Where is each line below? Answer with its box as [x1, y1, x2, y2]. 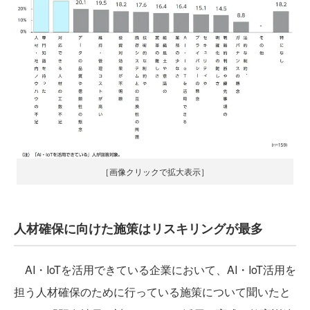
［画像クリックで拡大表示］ [101, 165, 209, 177]
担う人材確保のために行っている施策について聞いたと [14, 283, 291, 300]
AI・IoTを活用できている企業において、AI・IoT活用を [14, 261, 296, 277]
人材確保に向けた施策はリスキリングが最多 [14, 219, 263, 237]
